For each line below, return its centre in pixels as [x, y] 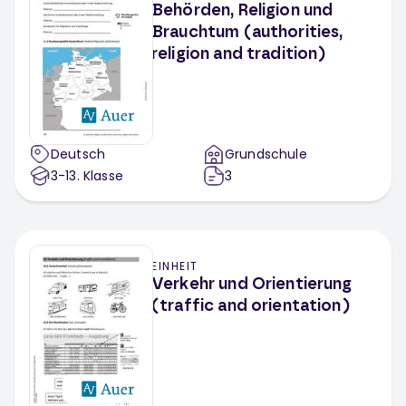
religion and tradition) [239, 54]
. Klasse [100, 176]
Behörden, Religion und [242, 11]
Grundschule [266, 154]
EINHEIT [175, 266]
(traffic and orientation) [251, 306]
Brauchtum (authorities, [247, 33]
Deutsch [78, 154]
